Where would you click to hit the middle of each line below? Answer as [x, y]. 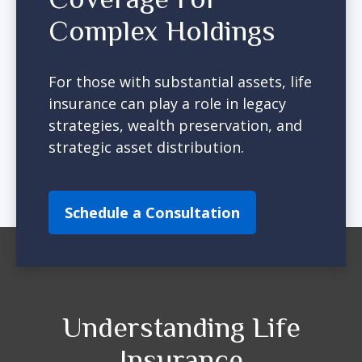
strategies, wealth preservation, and [175, 125]
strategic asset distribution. [146, 147]
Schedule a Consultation [152, 213]
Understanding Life [181, 327]
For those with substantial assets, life [180, 82]
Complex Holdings [162, 31]
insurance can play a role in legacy [167, 103]
